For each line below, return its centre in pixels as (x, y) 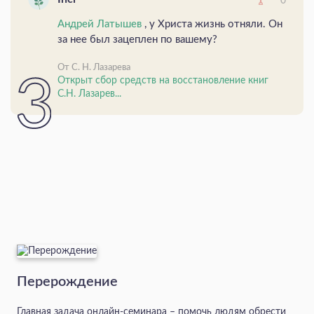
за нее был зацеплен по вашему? (137, 39)
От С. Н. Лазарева (94, 67)
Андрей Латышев (101, 24)
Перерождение (67, 281)
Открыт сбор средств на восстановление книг (163, 80)
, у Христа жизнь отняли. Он (213, 24)
